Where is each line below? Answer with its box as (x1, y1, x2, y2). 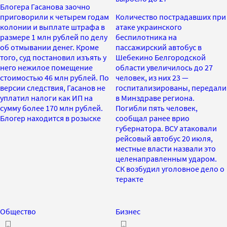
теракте (116, 173, 143, 184)
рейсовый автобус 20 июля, (116, 133, 213, 143)
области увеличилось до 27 (116, 62, 213, 72)
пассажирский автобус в (116, 42, 202, 52)
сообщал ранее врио (116, 112, 190, 123)
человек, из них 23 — (116, 72, 188, 83)
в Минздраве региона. (116, 92, 195, 103)
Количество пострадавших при (116, 11, 226, 22)
